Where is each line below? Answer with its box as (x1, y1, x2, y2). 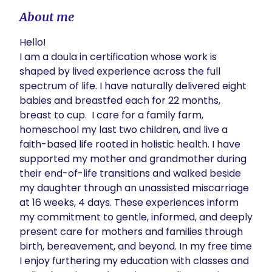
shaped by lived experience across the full (19, 64, 220, 78)
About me (19, 9, 74, 24)
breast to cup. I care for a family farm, (19, 108, 203, 122)
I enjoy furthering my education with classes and (19, 254, 249, 268)
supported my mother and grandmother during (19, 152, 246, 166)
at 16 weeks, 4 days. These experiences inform (19, 195, 239, 209)
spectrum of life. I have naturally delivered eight (19, 79, 246, 93)
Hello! (19, 35, 46, 49)
